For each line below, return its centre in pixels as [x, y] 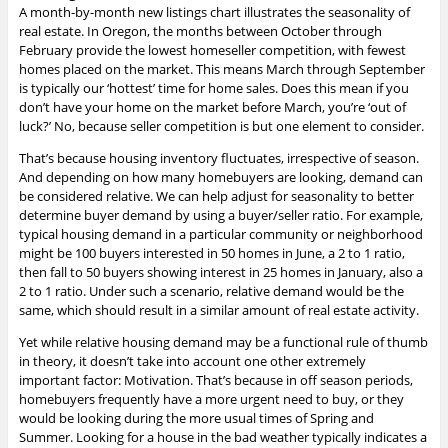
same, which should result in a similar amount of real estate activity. [218, 309]
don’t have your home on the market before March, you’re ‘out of [212, 106]
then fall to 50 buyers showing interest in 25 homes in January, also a [220, 271]
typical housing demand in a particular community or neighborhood [220, 233]
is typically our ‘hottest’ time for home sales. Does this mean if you [213, 87]
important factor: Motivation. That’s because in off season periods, [215, 379]
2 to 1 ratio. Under [72, 290]
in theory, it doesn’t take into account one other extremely [192, 360]
